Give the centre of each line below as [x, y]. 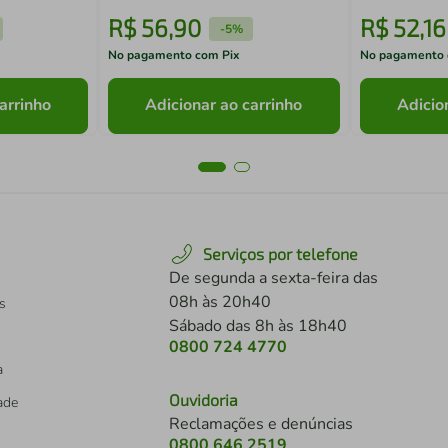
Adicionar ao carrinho [224, 105]
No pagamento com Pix [174, 55]
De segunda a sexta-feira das [273, 278]
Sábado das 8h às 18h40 [258, 326]
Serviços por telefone [280, 253]
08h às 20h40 [220, 302]
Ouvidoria [203, 399]
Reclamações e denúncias [261, 424]
